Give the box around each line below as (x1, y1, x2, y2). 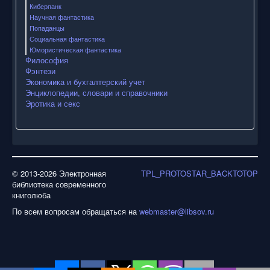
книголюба (12, 189, 51, 201)
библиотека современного (12, 178, 106, 190)
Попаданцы (30, 23, 64, 33)
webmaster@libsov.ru (139, 206, 214, 218)
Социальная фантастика (30, 34, 105, 44)
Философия (25, 54, 68, 66)
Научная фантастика (30, 12, 94, 22)
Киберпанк (30, 1, 61, 11)
